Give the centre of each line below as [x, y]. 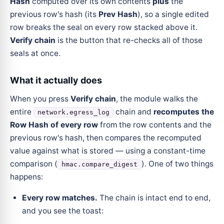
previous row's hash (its [54, 14]
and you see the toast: [63, 211]
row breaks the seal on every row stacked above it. [104, 27]
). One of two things [177, 164]
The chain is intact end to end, [154, 198]
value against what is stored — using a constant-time [108, 151]
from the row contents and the [155, 125]
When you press [40, 99]
